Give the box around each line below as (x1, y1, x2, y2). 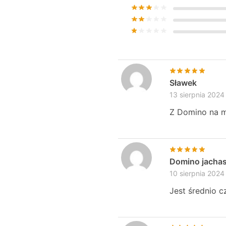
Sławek (169, 78, 197, 88)
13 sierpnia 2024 (169, 90, 224, 99)
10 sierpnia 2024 (169, 168, 224, 178)
